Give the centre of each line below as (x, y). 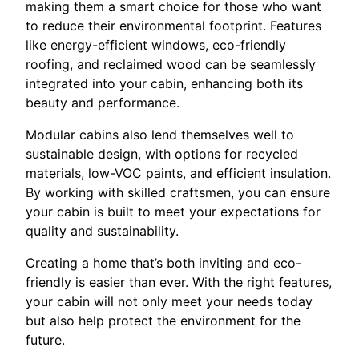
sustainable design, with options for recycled (162, 154)
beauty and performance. (103, 103)
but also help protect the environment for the (163, 321)
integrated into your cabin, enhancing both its (164, 84)
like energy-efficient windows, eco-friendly (156, 45)
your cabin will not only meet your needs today (169, 302)
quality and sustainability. (102, 231)
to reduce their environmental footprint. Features (173, 26)
